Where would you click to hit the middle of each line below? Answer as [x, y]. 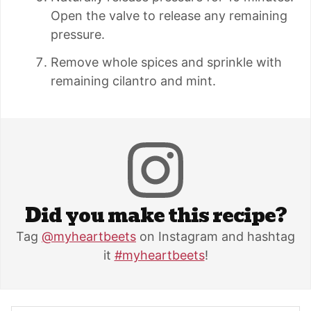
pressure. [78, 35]
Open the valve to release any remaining [169, 16]
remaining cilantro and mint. [133, 81]
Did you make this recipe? [155, 216]
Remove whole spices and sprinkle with [166, 62]
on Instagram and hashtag [216, 237]
